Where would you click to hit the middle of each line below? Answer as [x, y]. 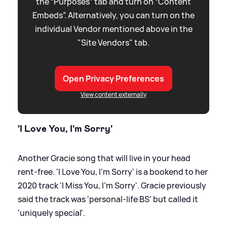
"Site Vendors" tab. [113, 42]
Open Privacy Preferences [113, 78]
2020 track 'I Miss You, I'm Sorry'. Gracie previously [112, 185]
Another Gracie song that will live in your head [104, 158]
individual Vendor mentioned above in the [113, 29]
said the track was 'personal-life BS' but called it [108, 199]
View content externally [113, 94]
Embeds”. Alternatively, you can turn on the [113, 15]
